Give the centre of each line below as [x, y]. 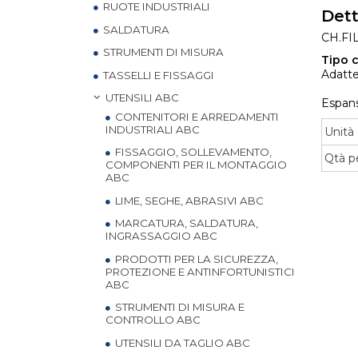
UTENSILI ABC [141, 97]
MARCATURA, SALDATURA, [185, 223]
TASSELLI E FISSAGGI [157, 75]
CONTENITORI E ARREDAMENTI [196, 116]
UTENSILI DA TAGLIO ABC [181, 342]
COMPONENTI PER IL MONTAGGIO [196, 165]
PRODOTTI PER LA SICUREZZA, [195, 259]
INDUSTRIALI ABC [153, 129]
